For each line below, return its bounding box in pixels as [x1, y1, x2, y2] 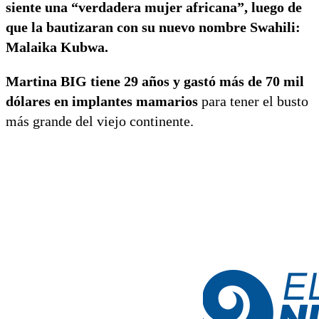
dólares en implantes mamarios [6, 93, 198, 109]
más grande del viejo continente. [6, 113, 194, 129]
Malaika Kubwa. [6, 38, 108, 55]
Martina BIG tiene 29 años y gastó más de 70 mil [6, 73, 304, 89]
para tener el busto [198, 93, 308, 109]
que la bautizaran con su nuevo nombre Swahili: [6, 19, 300, 35]
